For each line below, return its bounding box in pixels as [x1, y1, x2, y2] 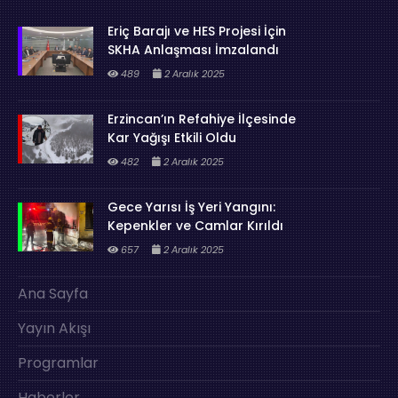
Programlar [18, 352, 99, 373]
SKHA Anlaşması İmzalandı [107, 40, 280, 59]
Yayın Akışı [18, 317, 91, 338]
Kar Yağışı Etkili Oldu [107, 128, 237, 147]
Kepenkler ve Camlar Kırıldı [107, 216, 284, 235]
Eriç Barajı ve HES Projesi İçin [107, 21, 287, 40]
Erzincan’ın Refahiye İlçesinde [107, 109, 297, 128]
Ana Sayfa [18, 283, 88, 304]
